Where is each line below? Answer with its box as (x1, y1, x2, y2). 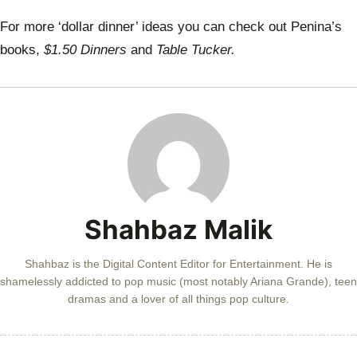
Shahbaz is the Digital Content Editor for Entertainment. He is (25, 257, 332, 271)
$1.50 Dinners (44, 42, 131, 58)
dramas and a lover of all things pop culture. (68, 292, 289, 306)
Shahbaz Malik (84, 214, 273, 246)
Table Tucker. (156, 42, 235, 58)
